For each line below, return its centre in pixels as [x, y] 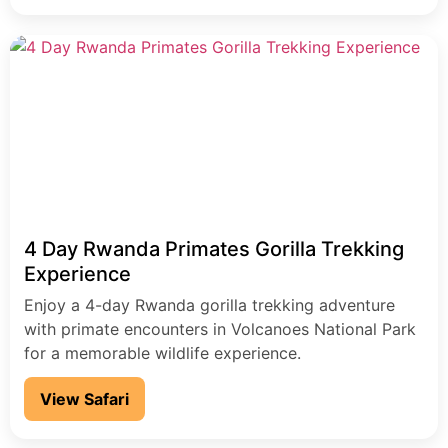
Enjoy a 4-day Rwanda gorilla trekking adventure [209, 305]
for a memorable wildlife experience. [162, 353]
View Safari [84, 399]
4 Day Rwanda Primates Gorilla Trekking [214, 249]
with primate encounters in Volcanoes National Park [220, 329]
